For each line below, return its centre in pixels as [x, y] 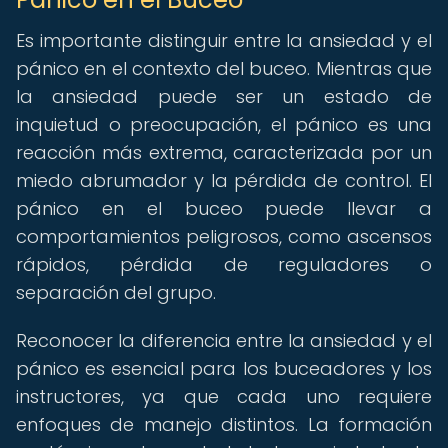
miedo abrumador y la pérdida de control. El [224, 180]
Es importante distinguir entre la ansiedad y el [224, 40]
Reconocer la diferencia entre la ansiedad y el [224, 340]
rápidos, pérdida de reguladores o [224, 264]
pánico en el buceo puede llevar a [224, 208]
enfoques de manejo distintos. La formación [224, 424]
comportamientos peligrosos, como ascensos [224, 236]
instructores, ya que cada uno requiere [224, 396]
